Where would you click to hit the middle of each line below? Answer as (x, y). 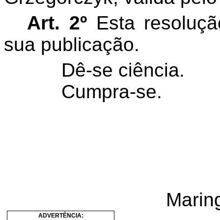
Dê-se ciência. (120, 70)
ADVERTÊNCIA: (61, 216)
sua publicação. (72, 44)
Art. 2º (57, 23)
